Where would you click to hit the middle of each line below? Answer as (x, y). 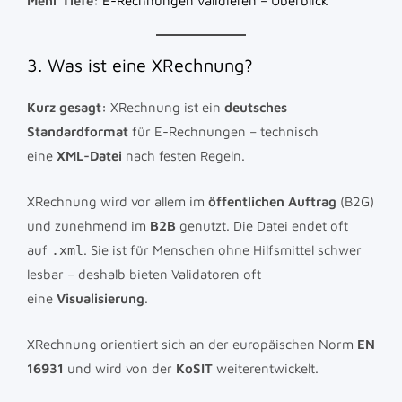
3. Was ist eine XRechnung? (140, 65)
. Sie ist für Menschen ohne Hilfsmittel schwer (223, 249)
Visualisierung (100, 298)
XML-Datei (89, 155)
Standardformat (78, 131)
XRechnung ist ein (166, 107)
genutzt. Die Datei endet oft (262, 225)
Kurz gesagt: (67, 107)
